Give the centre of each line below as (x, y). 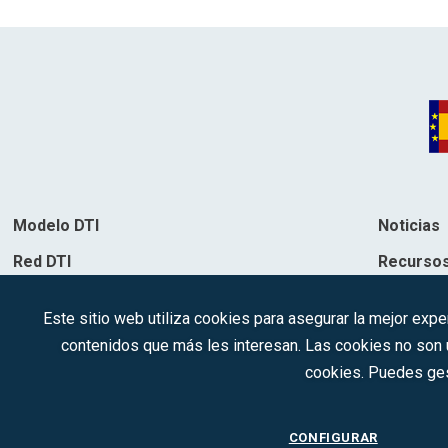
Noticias (408, 226)
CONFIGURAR (333, 437)
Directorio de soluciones (107, 298)
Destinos (47, 334)
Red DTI (42, 262)
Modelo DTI (56, 226)
